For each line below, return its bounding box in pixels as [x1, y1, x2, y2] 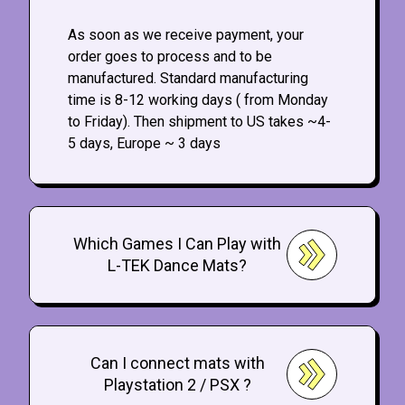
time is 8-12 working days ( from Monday [68, 91, 328, 109]
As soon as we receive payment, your [68, 26, 304, 44]
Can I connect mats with [89, 353, 265, 373]
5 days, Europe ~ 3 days [68, 135, 221, 153]
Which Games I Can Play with [73, 234, 281, 254]
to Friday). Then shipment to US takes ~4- [68, 113, 331, 131]
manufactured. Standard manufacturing [68, 70, 308, 88]
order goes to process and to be [68, 48, 272, 66]
